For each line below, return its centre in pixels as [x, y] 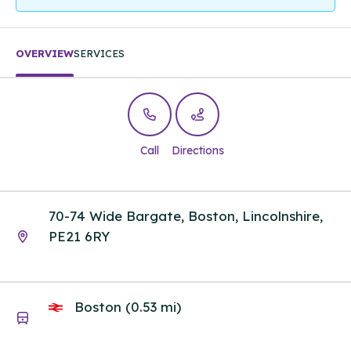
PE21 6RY [79, 236]
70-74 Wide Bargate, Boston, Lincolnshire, [186, 215]
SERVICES [99, 54]
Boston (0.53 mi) [126, 307]
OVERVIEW [45, 54]
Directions [197, 151]
